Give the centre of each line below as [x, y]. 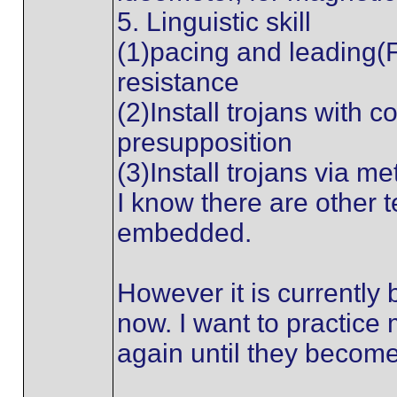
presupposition [204, 142]
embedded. [184, 233]
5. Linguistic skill [214, 22]
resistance [178, 82]
